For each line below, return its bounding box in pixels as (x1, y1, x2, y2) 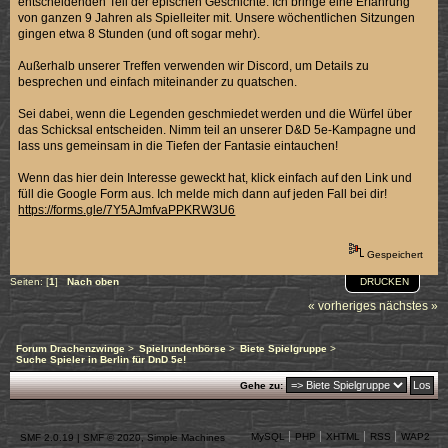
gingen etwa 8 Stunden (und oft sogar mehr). (18, 26, 261, 41)
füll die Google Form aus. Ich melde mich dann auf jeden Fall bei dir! (18, 186, 388, 201)
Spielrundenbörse (138, 342, 226, 354)
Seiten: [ (10, 276, 49, 287)
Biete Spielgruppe (239, 342, 327, 354)
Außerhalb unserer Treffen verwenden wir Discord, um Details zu (18, 58, 370, 73)
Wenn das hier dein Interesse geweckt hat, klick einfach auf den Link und (18, 170, 413, 185)
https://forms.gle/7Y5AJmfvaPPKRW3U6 (18, 202, 236, 217)
